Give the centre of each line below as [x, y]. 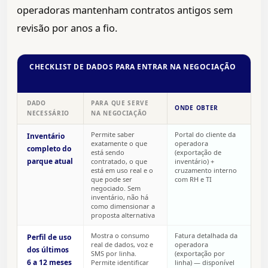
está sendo [108, 153]
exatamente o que [119, 144]
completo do [49, 149]
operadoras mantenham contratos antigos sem [125, 10]
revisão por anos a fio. [67, 28]
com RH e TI [193, 179]
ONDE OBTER [197, 108]
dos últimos [48, 250]
